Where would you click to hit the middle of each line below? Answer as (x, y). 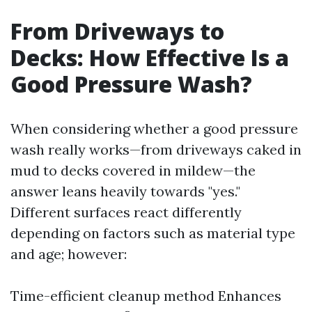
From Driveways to (117, 31)
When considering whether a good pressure (154, 128)
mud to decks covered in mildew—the (133, 170)
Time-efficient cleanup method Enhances (146, 296)
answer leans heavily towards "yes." (125, 191)
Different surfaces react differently (126, 212)
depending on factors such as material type (153, 233)
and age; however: (69, 254)
